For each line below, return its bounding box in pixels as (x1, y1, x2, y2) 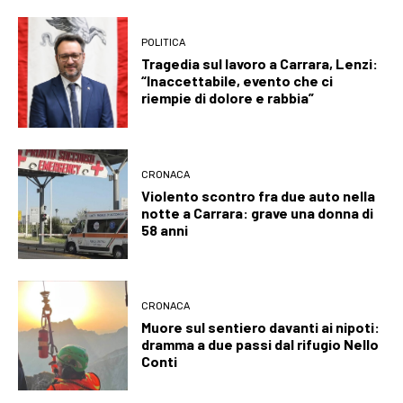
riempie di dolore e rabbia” (141, 89, 315, 107)
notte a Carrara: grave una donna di (141, 203, 374, 221)
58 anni (141, 220, 189, 238)
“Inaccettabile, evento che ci (141, 72, 334, 90)
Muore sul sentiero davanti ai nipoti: (141, 318, 381, 336)
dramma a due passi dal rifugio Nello (141, 336, 380, 354)
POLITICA (141, 37, 186, 49)
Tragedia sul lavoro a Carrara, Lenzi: (141, 55, 379, 73)
